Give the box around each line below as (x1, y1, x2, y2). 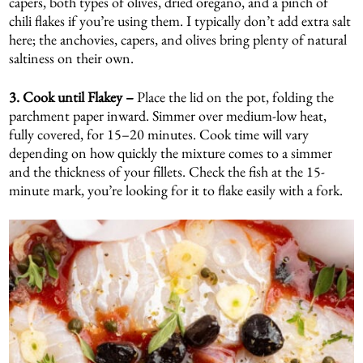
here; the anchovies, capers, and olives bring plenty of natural (9, 29, 348, 49)
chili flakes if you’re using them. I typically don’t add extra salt (9, 11, 352, 30)
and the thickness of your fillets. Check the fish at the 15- (9, 161, 326, 181)
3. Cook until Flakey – (9, 87, 138, 106)
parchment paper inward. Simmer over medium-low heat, (9, 105, 327, 125)
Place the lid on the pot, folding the (137, 87, 335, 106)
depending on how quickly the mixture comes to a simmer (9, 143, 333, 162)
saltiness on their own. (9, 48, 135, 67)
